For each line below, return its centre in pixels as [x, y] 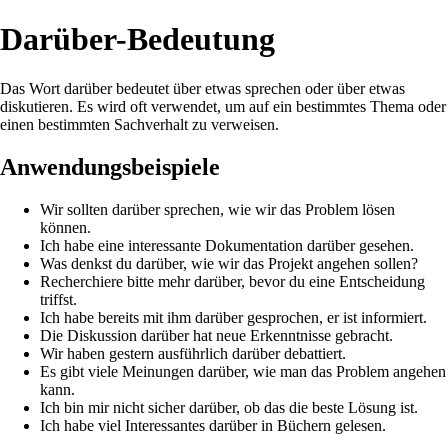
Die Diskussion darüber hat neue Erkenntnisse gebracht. [216, 335]
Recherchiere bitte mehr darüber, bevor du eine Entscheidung [232, 281]
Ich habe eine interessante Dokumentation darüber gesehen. [227, 245]
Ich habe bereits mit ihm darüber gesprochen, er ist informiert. [233, 317]
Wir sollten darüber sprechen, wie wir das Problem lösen [217, 209]
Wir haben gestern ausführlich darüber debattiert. [193, 353]
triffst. [58, 299]
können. [65, 227]
